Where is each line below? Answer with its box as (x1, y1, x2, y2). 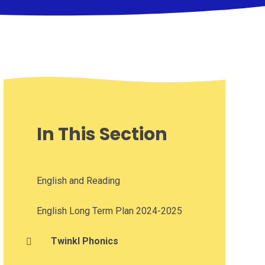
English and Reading (36, 175, 120, 187)
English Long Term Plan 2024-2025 (36, 205, 182, 217)
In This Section (36, 122, 167, 147)
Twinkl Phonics (50, 235, 118, 247)
